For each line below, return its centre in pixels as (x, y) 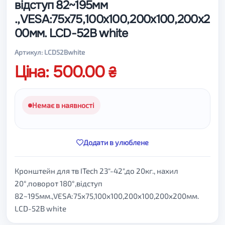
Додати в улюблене (116, 142)
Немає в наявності (63, 105)
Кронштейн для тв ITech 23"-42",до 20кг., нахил (96, 171)
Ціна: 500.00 (62, 72)
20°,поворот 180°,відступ (59, 183)
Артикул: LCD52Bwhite (50, 52)
